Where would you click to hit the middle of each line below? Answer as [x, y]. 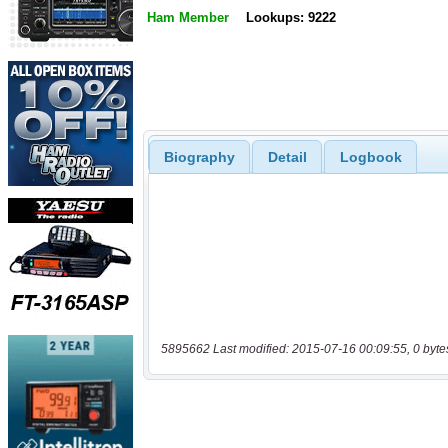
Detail [287, 156]
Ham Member [188, 18]
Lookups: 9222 [290, 18]
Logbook [370, 156]
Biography [199, 156]
